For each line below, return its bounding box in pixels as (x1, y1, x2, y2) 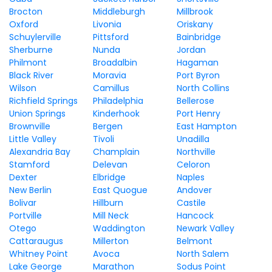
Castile (176, 197, 206, 209)
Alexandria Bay (9, 146, 70, 158)
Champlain (92, 146, 140, 158)
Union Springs (9, 107, 66, 120)
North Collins (176, 82, 229, 94)
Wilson (9, 82, 36, 94)
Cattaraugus (9, 235, 63, 247)
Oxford (9, 18, 38, 30)
